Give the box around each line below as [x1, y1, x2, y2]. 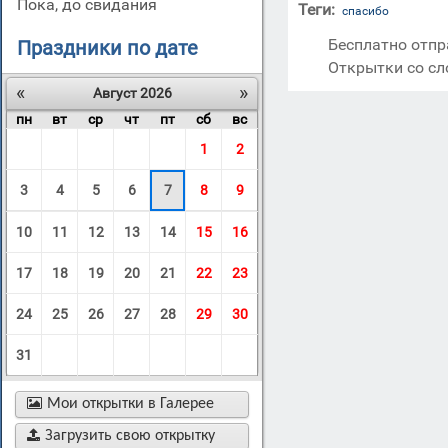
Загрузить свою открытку [45, 428, 215, 445]
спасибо [342, 4, 390, 18]
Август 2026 [92, 85, 172, 101]
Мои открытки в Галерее [47, 396, 214, 413]
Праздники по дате [17, 36, 198, 60]
